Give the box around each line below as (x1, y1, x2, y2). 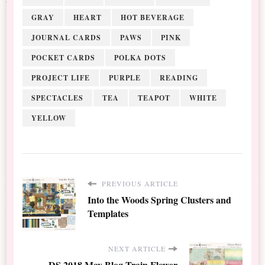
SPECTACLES (31, 92, 84, 103)
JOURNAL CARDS (31, 32, 102, 43)
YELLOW (31, 112, 67, 123)
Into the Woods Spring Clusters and (88, 192, 232, 206)
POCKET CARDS (31, 52, 96, 63)
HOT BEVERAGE (121, 12, 185, 22)
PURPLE (109, 72, 141, 83)
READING (160, 72, 199, 83)
